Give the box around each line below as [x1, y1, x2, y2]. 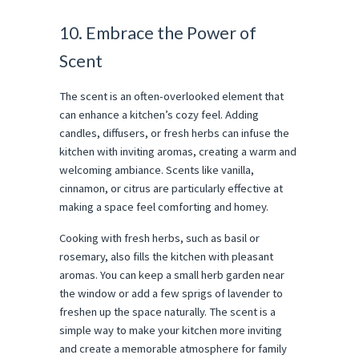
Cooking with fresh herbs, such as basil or [59, 230, 260, 245]
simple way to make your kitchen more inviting [59, 322, 282, 337]
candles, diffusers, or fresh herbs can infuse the [59, 125, 289, 140]
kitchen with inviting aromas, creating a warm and [59, 143, 296, 159]
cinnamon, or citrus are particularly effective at [59, 180, 283, 196]
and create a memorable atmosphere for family [59, 341, 287, 356]
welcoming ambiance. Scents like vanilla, [59, 162, 254, 177]
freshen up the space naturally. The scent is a [59, 304, 276, 319]
